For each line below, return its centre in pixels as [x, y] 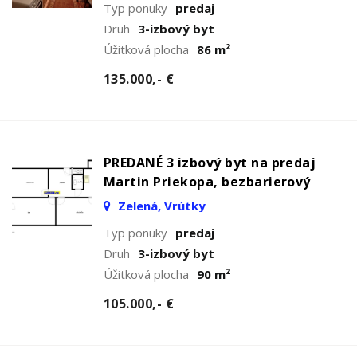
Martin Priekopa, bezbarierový [207, 181]
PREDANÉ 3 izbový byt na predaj [210, 162]
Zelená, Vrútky [160, 205]
